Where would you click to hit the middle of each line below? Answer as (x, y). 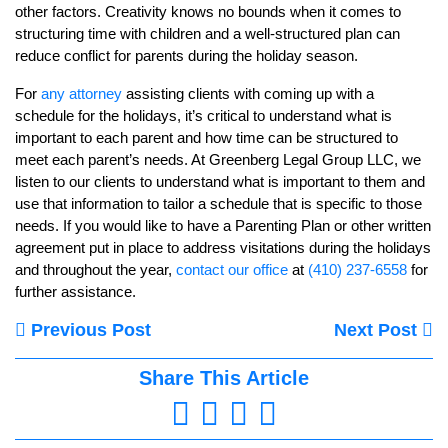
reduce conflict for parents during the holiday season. (186, 56)
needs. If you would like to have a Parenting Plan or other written (223, 226)
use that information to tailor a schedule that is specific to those (218, 204)
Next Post (378, 330)
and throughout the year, (95, 270)
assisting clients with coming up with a (248, 94)
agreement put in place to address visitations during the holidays (223, 248)
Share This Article (224, 378)
